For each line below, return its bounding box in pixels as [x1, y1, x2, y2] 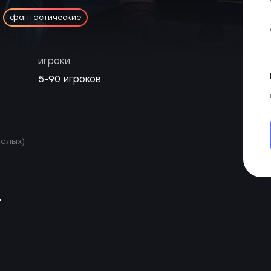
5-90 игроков [38, 74, 102, 85]
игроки [38, 56, 71, 67]
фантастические [9, 13, 81, 22]
